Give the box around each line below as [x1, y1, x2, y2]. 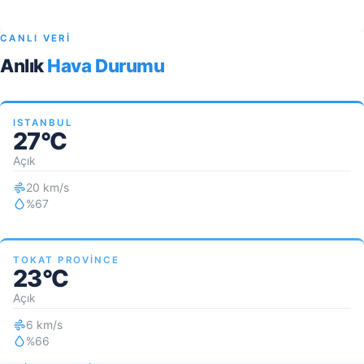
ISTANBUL [13, 117, 73, 128]
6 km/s [26, 318, 63, 331]
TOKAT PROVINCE [13, 254, 120, 266]
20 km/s [26, 180, 69, 194]
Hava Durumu [47, 54, 165, 76]
